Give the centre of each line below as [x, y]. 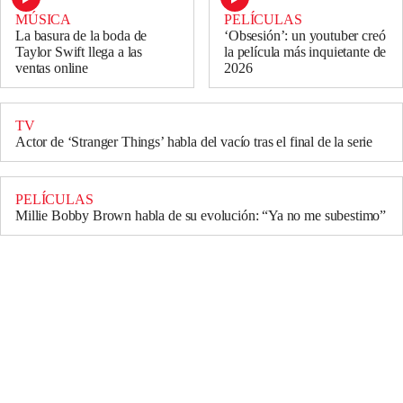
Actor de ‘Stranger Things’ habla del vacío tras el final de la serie [194, 142]
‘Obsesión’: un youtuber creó [305, 36]
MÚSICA [44, 20]
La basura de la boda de [81, 36]
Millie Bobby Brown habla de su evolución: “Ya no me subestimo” [201, 216]
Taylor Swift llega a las [79, 52]
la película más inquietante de [305, 52]
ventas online [52, 68]
